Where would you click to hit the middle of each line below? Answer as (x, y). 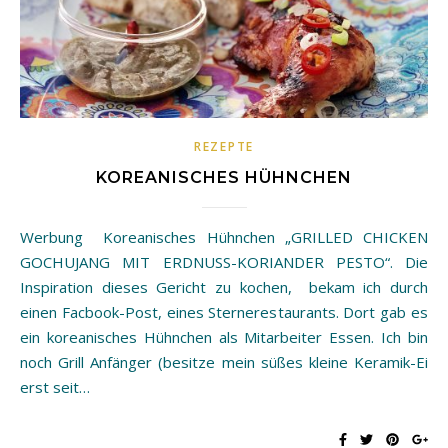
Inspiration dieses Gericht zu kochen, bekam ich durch (224, 286)
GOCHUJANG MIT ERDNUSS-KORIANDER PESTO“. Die (224, 261)
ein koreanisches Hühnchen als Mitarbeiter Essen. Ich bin (224, 336)
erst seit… (55, 386)
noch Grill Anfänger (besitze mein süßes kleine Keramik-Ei (224, 361)
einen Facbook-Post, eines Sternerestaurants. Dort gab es (224, 311)
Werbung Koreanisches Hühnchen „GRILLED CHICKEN (27, 236)
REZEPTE (224, 146)
